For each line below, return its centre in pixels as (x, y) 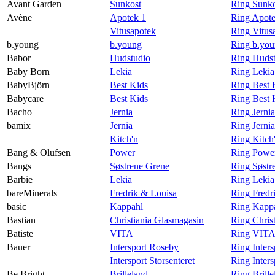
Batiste (20, 233)
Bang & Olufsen (39, 152)
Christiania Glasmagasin (157, 220)
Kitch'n (124, 139)
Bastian (21, 220)
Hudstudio (130, 58)
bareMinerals (32, 193)
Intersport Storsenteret (152, 260)
